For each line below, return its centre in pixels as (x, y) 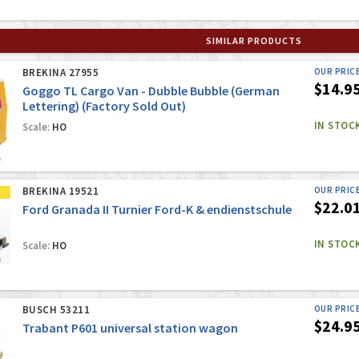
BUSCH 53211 (56, 310)
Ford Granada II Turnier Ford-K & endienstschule (157, 210)
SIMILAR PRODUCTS (254, 41)
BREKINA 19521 (61, 192)
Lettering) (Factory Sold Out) (104, 106)
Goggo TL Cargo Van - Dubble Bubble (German (151, 91)
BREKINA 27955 (61, 73)
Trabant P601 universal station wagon (130, 328)
